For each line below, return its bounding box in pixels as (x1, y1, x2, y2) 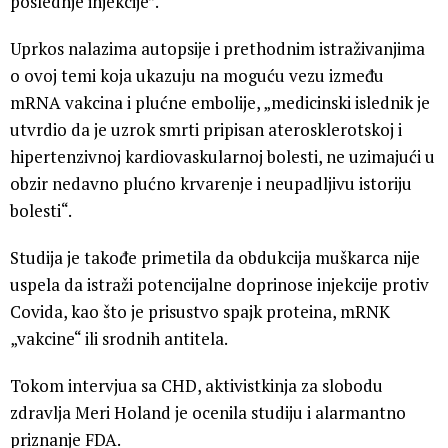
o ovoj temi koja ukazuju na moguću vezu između (10, 63, 384, 87)
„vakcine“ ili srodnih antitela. (10, 326, 228, 350)
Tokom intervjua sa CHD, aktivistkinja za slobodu (10, 373, 383, 397)
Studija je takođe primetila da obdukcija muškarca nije (10, 245, 420, 269)
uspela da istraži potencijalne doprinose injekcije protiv (10, 272, 429, 296)
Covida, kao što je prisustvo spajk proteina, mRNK (10, 299, 390, 323)
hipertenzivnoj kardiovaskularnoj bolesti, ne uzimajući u (10, 144, 435, 168)
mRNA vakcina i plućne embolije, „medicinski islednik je (10, 90, 430, 114)
